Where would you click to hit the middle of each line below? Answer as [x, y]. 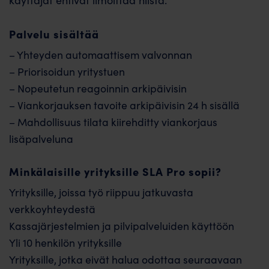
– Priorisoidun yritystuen [67, 72]
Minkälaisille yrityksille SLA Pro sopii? [115, 171]
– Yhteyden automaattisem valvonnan [101, 55]
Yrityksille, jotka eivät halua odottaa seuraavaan [125, 259]
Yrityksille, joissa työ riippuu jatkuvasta [101, 192]
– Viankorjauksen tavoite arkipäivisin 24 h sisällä [124, 105]
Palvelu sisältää [54, 34]
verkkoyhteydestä [52, 209]
